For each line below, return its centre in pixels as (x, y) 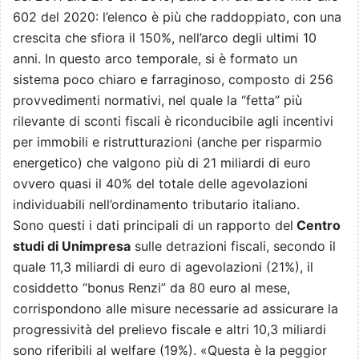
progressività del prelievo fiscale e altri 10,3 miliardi (169, 330)
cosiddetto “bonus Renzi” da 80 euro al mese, (151, 288)
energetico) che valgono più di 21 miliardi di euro (162, 163)
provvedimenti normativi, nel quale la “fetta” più (157, 101)
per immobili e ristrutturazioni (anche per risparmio (167, 142)
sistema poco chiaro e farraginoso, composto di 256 (173, 80)
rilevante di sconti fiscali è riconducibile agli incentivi (173, 121)
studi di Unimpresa (72, 246)
